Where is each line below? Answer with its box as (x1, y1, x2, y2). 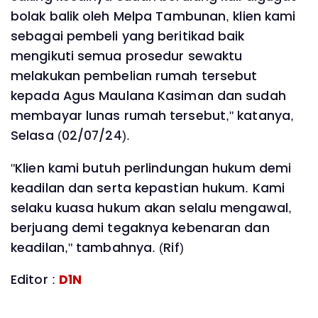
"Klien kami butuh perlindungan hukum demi (11, 159, 292, 177)
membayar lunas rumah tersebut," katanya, (11, 107, 295, 125)
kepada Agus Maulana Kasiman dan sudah (11, 87, 286, 105)
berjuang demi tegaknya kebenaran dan (11, 219, 270, 236)
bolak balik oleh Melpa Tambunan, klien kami (11, 8, 296, 26)
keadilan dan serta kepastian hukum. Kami (11, 179, 285, 197)
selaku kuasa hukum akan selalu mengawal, (11, 199, 292, 216)
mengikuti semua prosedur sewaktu (11, 48, 243, 65)
